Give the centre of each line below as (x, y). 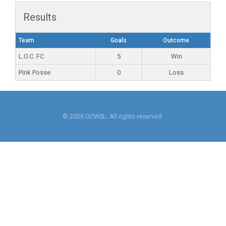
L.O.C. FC (31, 56)
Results (40, 17)
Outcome (176, 40)
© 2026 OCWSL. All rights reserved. (113, 116)
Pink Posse (35, 72)
